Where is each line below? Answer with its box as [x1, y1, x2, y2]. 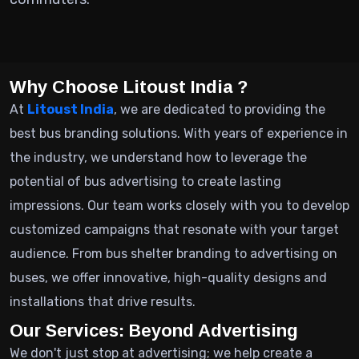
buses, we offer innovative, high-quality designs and [10, 270, 327, 285]
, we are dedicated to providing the [114, 102, 325, 117]
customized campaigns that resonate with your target [10, 222, 339, 237]
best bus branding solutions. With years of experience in [10, 126, 348, 141]
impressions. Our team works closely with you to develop [10, 198, 349, 213]
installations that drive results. [10, 294, 196, 309]
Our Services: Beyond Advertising [10, 321, 298, 341]
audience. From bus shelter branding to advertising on [10, 246, 337, 261]
